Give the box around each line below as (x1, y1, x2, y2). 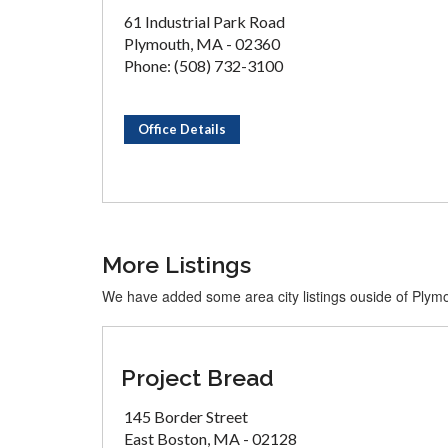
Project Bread (121, 364, 274, 391)
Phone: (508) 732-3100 (124, 56, 283, 75)
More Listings (102, 251, 251, 278)
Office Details (138, 121, 226, 137)
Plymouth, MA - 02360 (124, 34, 280, 53)
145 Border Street (124, 407, 248, 426)
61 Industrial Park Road (124, 12, 285, 31)
